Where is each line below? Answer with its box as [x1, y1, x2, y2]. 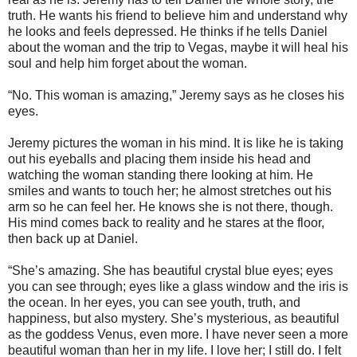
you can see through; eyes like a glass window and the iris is [8, 280, 348, 293]
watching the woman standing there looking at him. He [8, 168, 313, 182]
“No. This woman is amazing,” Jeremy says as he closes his [8, 88, 344, 102]
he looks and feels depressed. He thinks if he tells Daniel [8, 25, 328, 38]
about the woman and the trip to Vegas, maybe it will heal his [8, 41, 348, 54]
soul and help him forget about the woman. [8, 57, 247, 70]
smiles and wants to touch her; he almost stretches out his [8, 184, 331, 198]
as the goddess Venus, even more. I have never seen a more [8, 328, 348, 341]
